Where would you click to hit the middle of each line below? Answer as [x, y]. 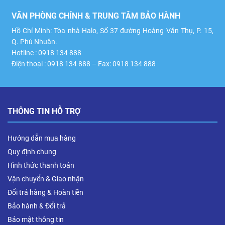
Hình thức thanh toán [41, 165]
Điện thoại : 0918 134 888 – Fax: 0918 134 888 [84, 64]
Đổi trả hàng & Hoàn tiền [45, 192]
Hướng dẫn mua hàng [42, 138]
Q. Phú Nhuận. [34, 42]
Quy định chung [32, 152]
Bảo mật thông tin [36, 219]
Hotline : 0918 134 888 [46, 53]
